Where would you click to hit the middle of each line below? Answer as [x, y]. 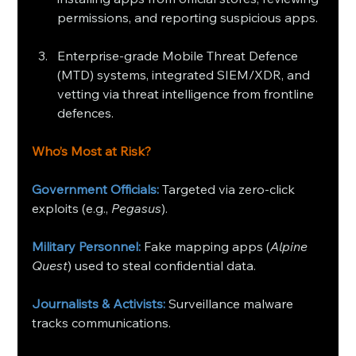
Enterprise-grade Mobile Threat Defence [180, 55]
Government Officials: [97, 189]
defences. [86, 112]
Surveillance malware [231, 303]
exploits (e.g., [72, 208]
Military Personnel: [87, 246]
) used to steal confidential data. [162, 265]
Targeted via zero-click [230, 189]
